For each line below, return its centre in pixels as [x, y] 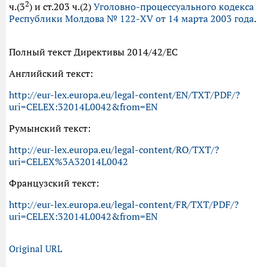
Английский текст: [51, 74]
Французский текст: [54, 183]
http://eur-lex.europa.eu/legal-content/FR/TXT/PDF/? [124, 205]
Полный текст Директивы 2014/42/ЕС [93, 52]
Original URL [35, 249]
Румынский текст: [50, 128]
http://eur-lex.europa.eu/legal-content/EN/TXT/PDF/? [125, 95]
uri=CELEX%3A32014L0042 [69, 162]
